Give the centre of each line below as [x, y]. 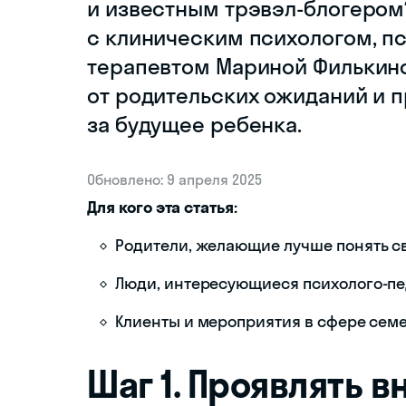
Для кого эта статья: [162, 207]
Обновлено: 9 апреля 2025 [174, 179]
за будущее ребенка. [195, 124]
